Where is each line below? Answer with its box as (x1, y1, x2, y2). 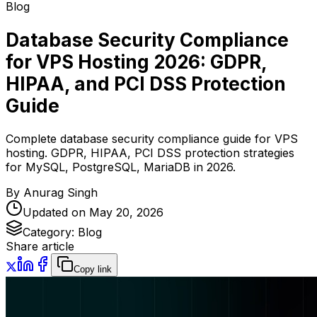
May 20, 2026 (89, 205, 163, 220)
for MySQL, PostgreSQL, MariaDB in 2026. (6, 160, 236, 175)
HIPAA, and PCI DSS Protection (6, 72, 286, 95)
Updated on (23, 205, 89, 220)
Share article (6, 239, 74, 254)
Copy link (74, 264, 112, 275)
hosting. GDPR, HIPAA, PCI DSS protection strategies (6, 146, 294, 161)
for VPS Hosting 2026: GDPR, (6, 50, 267, 73)
